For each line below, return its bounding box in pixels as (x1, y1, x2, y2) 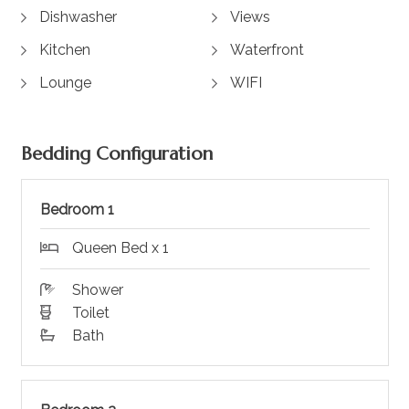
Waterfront (230, 41, 304, 59)
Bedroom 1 (39, 201, 114, 219)
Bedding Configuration (20, 142, 213, 166)
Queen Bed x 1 (71, 239, 169, 257)
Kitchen (38, 41, 90, 59)
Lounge (38, 74, 91, 92)
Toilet (71, 304, 110, 322)
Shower (71, 281, 123, 299)
